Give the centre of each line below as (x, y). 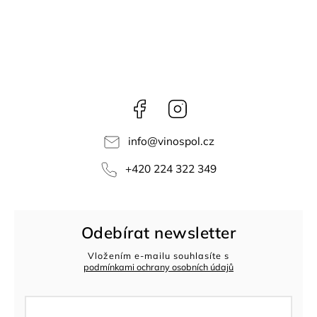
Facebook (172, 104)
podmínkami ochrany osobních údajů (158, 267)
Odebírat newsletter (158, 232)
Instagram (211, 104)
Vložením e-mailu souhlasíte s (158, 256)
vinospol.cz (186, 141)
